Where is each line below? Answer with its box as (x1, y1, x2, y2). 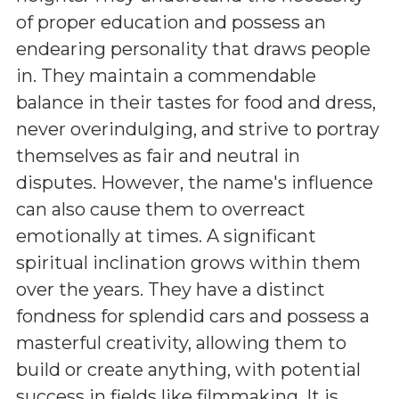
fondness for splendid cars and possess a (16, 305, 370, 327)
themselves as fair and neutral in (16, 145, 300, 167)
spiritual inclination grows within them (16, 252, 361, 273)
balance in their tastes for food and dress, (16, 92, 376, 113)
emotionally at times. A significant (16, 225, 316, 247)
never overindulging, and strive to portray (16, 118, 379, 140)
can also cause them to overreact (16, 199, 305, 220)
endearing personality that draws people (16, 38, 370, 60)
